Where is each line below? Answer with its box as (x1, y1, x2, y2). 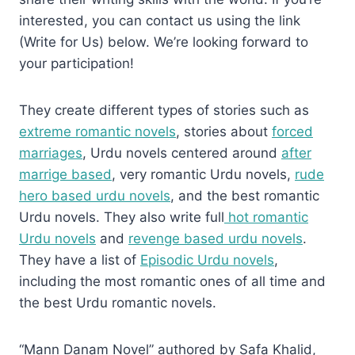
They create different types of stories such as (19, 101, 309, 118)
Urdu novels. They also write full (19, 208, 224, 225)
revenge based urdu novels (128, 230, 303, 246)
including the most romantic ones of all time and (19, 273, 326, 289)
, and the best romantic (170, 187, 319, 204)
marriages (19, 144, 82, 161)
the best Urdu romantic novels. (19, 294, 216, 311)
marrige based (19, 166, 112, 182)
